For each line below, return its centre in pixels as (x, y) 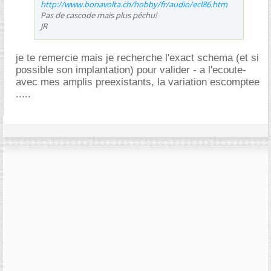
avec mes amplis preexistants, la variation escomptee (138, 82)
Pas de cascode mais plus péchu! (99, 15)
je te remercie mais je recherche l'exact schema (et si (137, 57)
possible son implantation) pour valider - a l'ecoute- (131, 70)
